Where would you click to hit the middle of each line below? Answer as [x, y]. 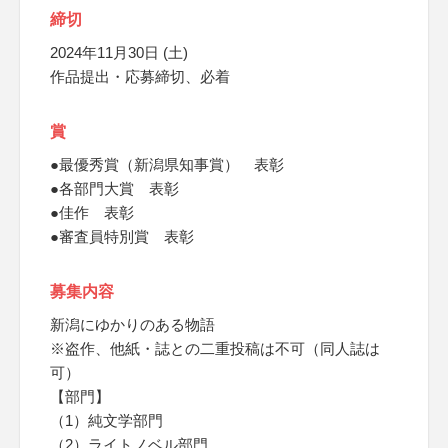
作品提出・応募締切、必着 [140, 76]
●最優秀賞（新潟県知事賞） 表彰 [167, 164]
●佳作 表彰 [92, 212]
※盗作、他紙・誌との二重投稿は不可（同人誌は [215, 348]
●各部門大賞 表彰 [114, 188]
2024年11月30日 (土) [119, 52]
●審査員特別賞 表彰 [122, 236]
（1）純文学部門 [106, 420]
